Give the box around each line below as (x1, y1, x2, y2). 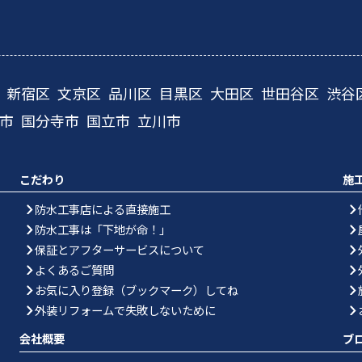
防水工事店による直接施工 (34, 200, 170, 217)
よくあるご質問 (34, 260, 114, 278)
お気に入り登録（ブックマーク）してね (34, 280, 238, 298)
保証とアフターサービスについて (34, 240, 204, 258)
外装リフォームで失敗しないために (34, 301, 216, 318)
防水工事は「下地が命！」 (34, 220, 170, 238)
